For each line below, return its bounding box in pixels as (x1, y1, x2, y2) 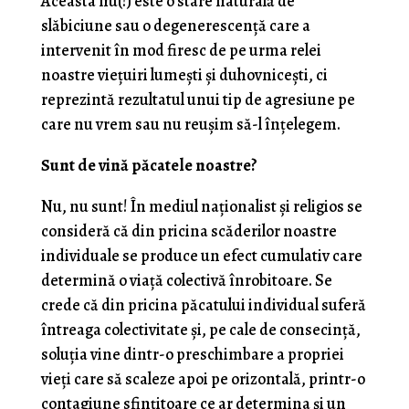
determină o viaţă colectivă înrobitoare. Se (40, 269, 332, 291)
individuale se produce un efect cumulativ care (40, 245, 362, 267)
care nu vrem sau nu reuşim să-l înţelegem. (40, 113, 341, 135)
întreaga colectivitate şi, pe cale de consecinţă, (40, 319, 361, 341)
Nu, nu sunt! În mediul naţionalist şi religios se (40, 195, 362, 217)
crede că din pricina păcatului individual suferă (40, 294, 366, 316)
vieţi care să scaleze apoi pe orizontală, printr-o (40, 368, 365, 390)
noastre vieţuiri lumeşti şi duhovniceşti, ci (40, 64, 328, 86)
